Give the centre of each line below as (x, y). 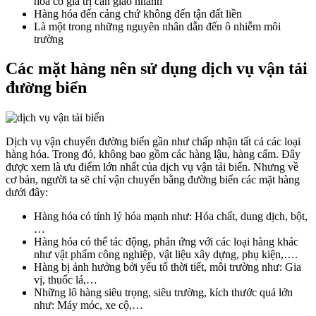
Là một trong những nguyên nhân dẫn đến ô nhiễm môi (157, 26)
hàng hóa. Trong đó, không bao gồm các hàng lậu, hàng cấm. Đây (153, 154)
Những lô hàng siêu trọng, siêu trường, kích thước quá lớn (163, 293)
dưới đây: (27, 193)
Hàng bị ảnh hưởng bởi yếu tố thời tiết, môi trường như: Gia (168, 267)
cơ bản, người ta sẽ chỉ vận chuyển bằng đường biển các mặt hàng (153, 180)
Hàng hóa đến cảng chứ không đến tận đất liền (138, 13)
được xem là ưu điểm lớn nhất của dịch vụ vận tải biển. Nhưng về (152, 167)
